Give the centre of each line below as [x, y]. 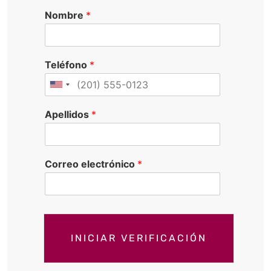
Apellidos [68, 114]
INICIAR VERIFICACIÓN [139, 238]
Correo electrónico [91, 164]
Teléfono [67, 64]
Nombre [65, 15]
